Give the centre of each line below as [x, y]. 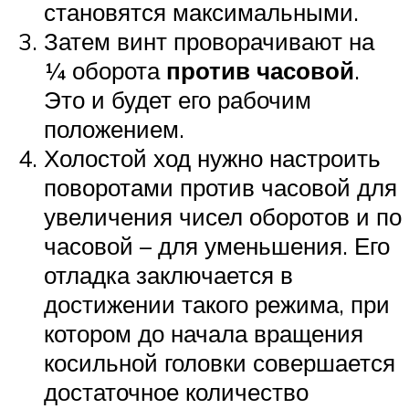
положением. [114, 129]
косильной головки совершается [220, 363]
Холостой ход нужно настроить [212, 158]
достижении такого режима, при [217, 304]
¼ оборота [105, 71]
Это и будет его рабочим [178, 100]
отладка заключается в [168, 275]
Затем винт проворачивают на [209, 42]
